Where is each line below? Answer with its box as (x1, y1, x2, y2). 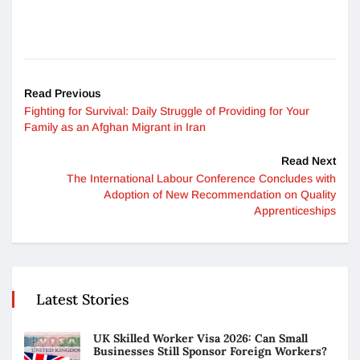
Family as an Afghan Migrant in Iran (24, 120, 206, 133)
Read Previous (24, 86, 101, 100)
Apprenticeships (254, 203, 336, 217)
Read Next (281, 153, 336, 167)
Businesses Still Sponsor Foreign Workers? (93, 343, 330, 358)
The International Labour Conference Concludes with (67, 171, 336, 185)
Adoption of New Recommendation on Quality (104, 187, 336, 201)
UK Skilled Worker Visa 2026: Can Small (93, 330, 308, 346)
